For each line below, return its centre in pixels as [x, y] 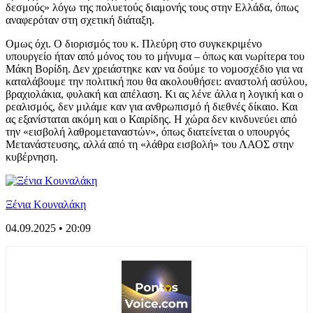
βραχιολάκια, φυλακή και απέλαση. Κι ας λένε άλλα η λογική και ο [154, 94]
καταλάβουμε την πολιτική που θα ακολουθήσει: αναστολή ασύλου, [156, 81]
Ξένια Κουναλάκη [46, 204]
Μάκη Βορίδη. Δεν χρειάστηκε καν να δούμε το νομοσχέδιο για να [154, 68]
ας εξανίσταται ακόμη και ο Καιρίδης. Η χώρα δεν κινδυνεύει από [151, 119]
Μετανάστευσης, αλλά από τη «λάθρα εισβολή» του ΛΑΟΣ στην [150, 144]
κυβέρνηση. [32, 156]
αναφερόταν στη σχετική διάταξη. [80, 20]
